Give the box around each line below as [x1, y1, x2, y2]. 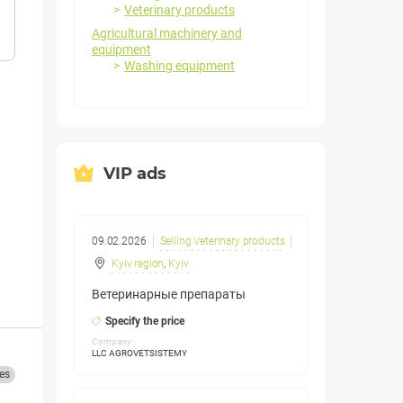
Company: [92, 336, 133, 347]
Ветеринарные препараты [92, 287, 246, 302]
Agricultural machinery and [92, 26, 242, 41]
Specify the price [105, 315, 184, 328]
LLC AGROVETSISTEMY [92, 348, 187, 359]
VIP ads [103, 163, 166, 184]
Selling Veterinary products [159, 235, 285, 248]
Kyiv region [112, 257, 165, 271]
